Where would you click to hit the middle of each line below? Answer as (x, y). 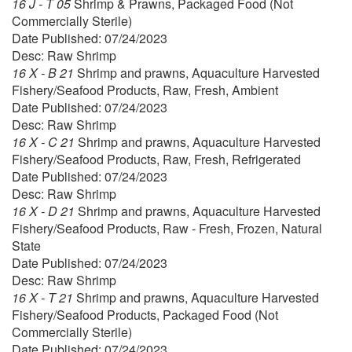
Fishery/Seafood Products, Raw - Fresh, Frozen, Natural (167, 229)
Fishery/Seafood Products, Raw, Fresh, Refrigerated (156, 159)
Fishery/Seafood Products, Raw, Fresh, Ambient (145, 90)
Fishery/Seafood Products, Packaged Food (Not (145, 315)
